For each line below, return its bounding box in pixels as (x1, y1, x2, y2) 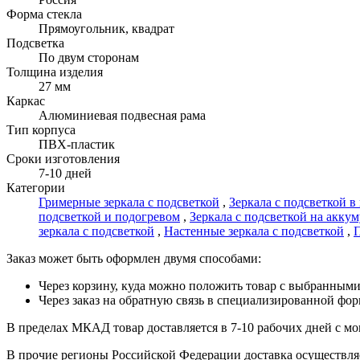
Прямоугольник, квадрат (39, 22, 174, 36)
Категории (6, 181, 65, 195)
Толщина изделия (6, 65, 103, 80)
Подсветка (6, 36, 64, 51)
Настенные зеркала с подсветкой (164, 224, 344, 239)
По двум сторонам (39, 51, 139, 65)
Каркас (6, 94, 45, 108)
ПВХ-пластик (39, 137, 115, 152)
